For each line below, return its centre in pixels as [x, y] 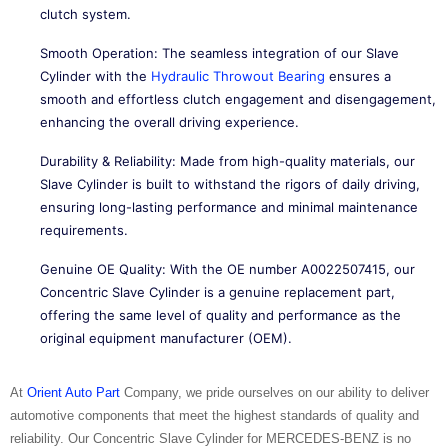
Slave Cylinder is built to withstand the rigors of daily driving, [230, 184]
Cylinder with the [95, 76]
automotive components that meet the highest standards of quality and [214, 415]
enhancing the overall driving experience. [169, 122]
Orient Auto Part [73, 392]
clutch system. [85, 14]
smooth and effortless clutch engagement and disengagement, [238, 99]
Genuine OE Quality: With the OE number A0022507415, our [227, 269]
